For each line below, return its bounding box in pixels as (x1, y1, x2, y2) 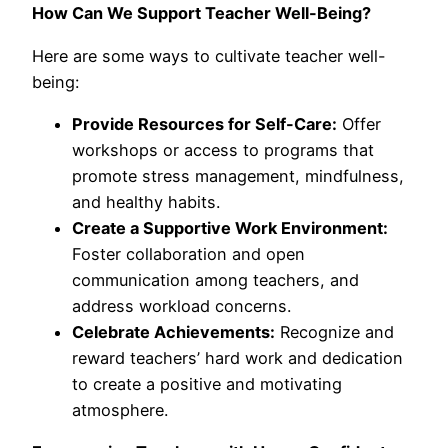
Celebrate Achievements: (72, 321, 275, 342)
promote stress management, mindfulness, (72, 165, 404, 186)
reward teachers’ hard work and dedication (72, 347, 403, 368)
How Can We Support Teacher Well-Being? (32, 3, 371, 24)
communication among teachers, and (72, 269, 359, 290)
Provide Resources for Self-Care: (72, 113, 337, 134)
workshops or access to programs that (72, 139, 374, 160)
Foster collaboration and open (72, 243, 305, 264)
